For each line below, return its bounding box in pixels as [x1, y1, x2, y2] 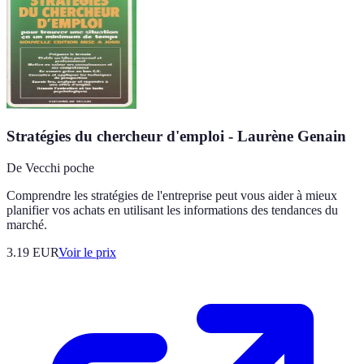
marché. [6, 217, 47, 232]
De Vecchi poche [6, 160, 94, 175]
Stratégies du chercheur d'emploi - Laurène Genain [6, 128, 346, 145]
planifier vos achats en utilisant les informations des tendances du [6, 202, 338, 217]
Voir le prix [58, 245, 116, 259]
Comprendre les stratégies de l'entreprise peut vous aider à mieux [6, 188, 337, 202]
